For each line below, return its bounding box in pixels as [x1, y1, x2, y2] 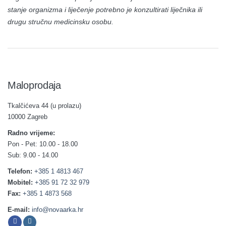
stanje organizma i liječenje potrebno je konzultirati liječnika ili [8, 5, 202, 14]
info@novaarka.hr [32, 205, 83, 213]
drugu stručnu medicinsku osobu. [8, 17, 114, 26]
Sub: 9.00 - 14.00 [8, 151, 58, 159]
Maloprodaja [8, 79, 61, 91]
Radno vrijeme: [8, 129, 55, 137]
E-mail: [8, 205, 30, 213]
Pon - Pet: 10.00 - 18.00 [8, 140, 78, 148]
